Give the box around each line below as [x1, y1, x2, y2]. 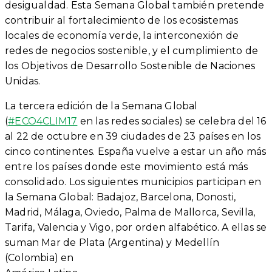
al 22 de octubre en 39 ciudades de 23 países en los [5, 130, 261, 142]
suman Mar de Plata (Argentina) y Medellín [5, 236, 220, 248]
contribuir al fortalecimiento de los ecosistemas [5, 14, 239, 26]
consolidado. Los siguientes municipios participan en [5, 175, 262, 188]
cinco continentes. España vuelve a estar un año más [5, 145, 267, 157]
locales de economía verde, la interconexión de [5, 29, 239, 41]
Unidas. [5, 75, 41, 87]
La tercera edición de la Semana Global [5, 100, 198, 112]
